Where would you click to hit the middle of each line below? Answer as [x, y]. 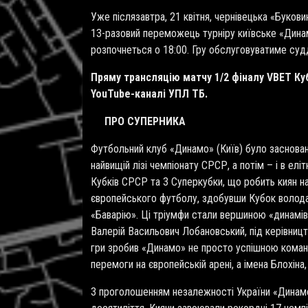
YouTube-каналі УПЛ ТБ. [151, 94]
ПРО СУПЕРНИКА [138, 122]
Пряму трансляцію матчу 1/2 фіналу [179, 78]
